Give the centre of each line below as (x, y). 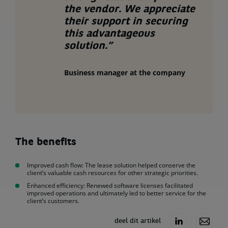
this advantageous (109, 34)
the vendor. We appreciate (130, 10)
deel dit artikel (139, 221)
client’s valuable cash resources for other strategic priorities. (113, 173)
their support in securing (126, 22)
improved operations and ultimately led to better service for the (117, 193)
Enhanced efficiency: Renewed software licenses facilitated (110, 186)
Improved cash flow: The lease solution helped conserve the (111, 165)
